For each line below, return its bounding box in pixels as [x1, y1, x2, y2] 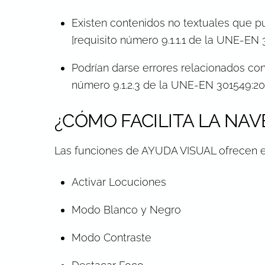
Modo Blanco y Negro [71, 203, 181, 216]
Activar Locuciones [71, 175, 166, 188]
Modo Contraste [71, 231, 151, 244]
